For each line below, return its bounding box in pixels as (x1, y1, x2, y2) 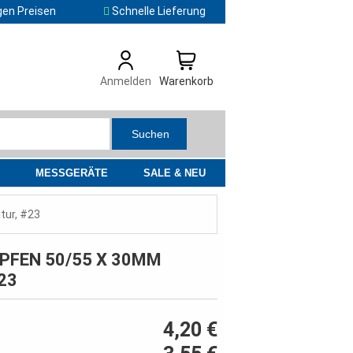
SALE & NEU (143, 167, 206, 180)
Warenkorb (159, 75, 214, 87)
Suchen (131, 128, 169, 141)
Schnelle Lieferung (110, 5, 206, 17)
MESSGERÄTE (35, 167, 108, 180)
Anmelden (100, 75, 152, 87)
